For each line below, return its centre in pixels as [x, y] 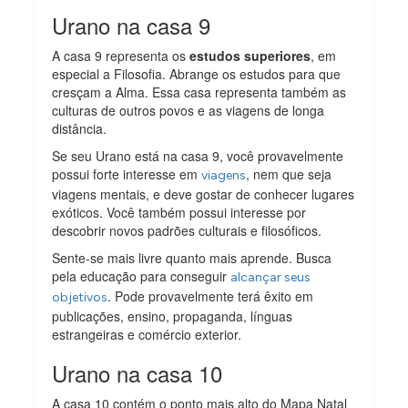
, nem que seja [289, 174]
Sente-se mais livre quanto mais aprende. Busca [192, 258]
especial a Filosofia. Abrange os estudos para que [197, 74]
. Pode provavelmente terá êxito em [211, 296]
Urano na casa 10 [138, 373]
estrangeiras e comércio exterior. [147, 335]
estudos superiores [250, 56]
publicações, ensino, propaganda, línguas [173, 316]
